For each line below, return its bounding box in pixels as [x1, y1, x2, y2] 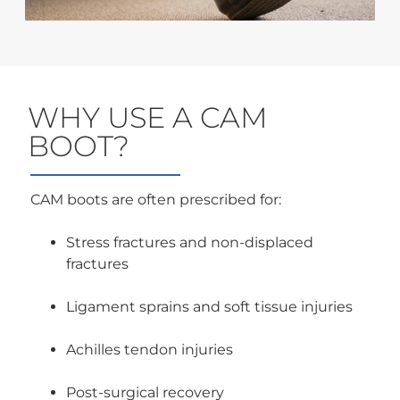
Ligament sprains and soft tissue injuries [66, 297, 354, 315]
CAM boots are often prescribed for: [30, 190, 282, 208]
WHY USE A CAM [28, 99, 269, 135]
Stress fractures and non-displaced [66, 233, 314, 251]
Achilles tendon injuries [66, 340, 234, 358]
